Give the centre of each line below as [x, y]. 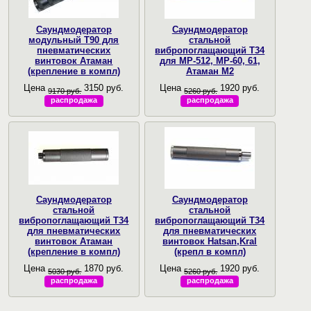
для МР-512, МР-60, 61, [210, 61]
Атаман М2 [210, 72]
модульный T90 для [74, 40]
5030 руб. [65, 271]
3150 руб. [103, 87]
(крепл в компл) [210, 252]
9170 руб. [65, 91]
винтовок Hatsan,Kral [210, 242]
